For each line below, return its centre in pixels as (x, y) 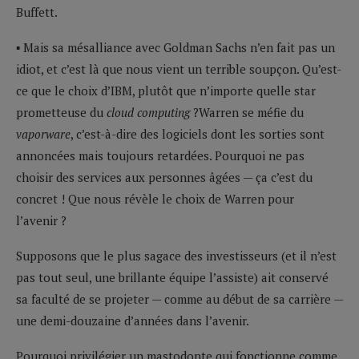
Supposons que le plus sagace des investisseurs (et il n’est (176, 255)
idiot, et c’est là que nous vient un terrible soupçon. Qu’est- (179, 69)
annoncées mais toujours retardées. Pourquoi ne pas (160, 155)
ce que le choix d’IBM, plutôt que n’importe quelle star (166, 90)
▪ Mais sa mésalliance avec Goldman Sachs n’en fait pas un (175, 47)
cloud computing (148, 112)
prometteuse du (61, 112)
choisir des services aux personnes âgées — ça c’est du (164, 177)
